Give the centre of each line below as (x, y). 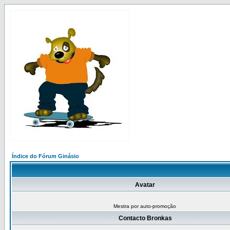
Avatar (145, 185)
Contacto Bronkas (145, 218)
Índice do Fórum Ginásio (45, 156)
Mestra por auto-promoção (145, 206)
